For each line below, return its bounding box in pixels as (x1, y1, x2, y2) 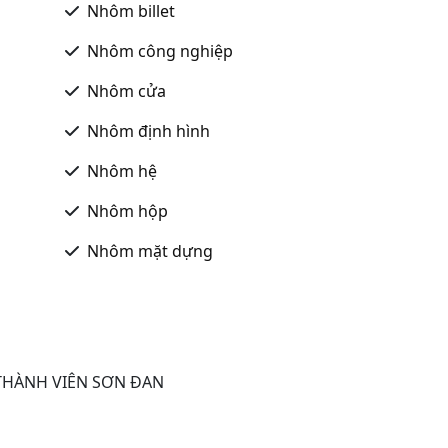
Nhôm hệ (87, 159, 157, 182)
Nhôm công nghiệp (87, 39, 233, 62)
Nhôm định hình (87, 119, 210, 142)
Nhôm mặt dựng (87, 239, 213, 262)
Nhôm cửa (87, 79, 166, 102)
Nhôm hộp (87, 199, 168, 222)
